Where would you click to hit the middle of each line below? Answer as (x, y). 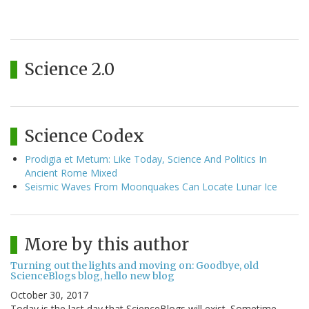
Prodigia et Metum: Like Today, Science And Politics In (146, 159)
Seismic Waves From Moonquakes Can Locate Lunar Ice (151, 187)
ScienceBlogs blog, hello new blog (92, 276)
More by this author (107, 245)
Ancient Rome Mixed (71, 173)
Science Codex (84, 137)
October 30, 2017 (49, 295)
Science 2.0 (69, 70)
